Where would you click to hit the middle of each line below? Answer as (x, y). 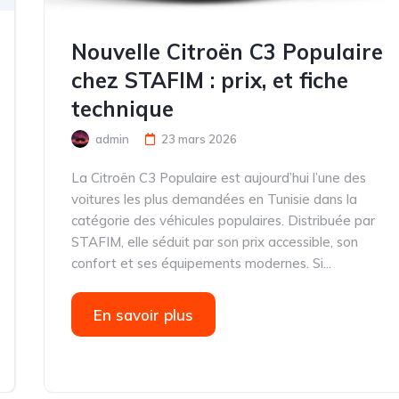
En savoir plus (144, 315)
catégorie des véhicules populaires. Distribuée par (224, 220)
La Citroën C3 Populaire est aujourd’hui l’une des (219, 178)
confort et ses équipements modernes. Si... (202, 263)
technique (123, 109)
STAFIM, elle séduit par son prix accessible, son (215, 242)
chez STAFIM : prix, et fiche (210, 80)
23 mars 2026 (199, 139)
